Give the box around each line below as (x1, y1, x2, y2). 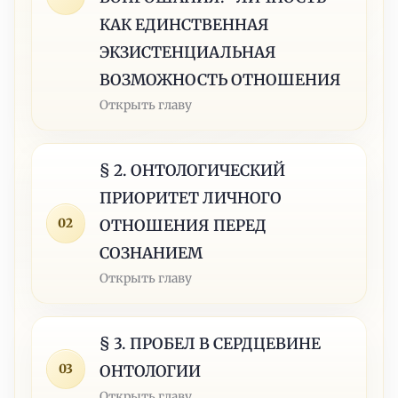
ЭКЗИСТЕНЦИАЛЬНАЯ (99, 42, 277, 62)
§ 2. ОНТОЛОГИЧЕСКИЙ (99, 160, 286, 180)
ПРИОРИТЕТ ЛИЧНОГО (99, 187, 283, 208)
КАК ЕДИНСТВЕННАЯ (99, 14, 270, 35)
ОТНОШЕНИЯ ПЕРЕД (99, 215, 267, 235)
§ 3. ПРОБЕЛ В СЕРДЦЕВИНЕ (99, 333, 322, 354)
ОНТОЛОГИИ (99, 361, 202, 381)
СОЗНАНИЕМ (99, 243, 203, 263)
